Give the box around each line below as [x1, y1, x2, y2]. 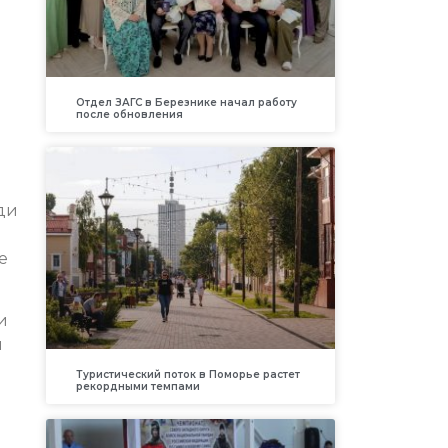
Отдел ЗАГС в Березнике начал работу [75, 95, 297, 109]
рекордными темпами [75, 380, 200, 394]
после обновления [75, 107, 183, 121]
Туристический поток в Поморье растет [75, 368, 300, 382]
